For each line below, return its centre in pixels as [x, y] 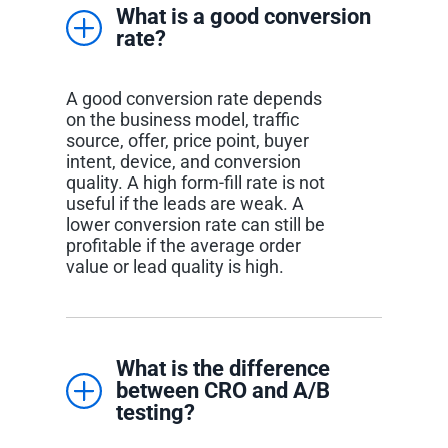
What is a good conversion [243, 16]
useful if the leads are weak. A [184, 203]
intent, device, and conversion [183, 161]
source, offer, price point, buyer [187, 140]
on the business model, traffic [182, 119]
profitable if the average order [183, 245]
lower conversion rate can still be [195, 224]
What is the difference [222, 368]
